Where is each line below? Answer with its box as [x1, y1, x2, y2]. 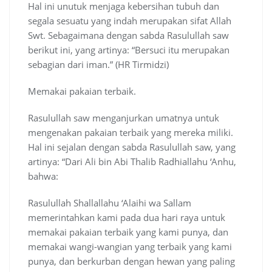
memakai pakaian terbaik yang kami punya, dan [28, 226, 228, 239]
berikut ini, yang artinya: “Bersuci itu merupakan [28, 44, 229, 56]
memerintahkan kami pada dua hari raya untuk [28, 211, 225, 224]
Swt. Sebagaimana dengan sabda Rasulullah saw [28, 29, 229, 42]
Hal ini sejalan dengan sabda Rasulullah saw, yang [28, 141, 236, 154]
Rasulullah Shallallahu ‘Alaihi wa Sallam [28, 197, 191, 209]
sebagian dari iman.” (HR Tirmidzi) [28, 58, 169, 71]
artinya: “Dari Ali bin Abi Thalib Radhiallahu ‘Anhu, [28, 155, 236, 168]
